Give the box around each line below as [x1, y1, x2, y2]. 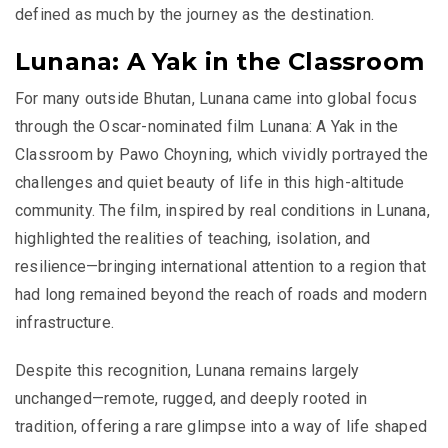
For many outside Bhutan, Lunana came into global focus [15, 89, 417, 109]
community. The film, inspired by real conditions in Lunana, [15, 201, 430, 221]
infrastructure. [15, 313, 114, 333]
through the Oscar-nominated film [15, 117, 259, 137]
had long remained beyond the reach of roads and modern [15, 285, 427, 305]
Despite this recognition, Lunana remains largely [15, 361, 360, 381]
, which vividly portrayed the [229, 145, 429, 165]
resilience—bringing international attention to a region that [15, 257, 427, 277]
